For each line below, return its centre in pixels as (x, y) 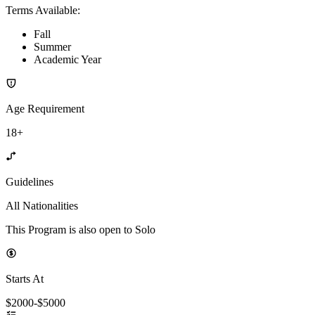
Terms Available (41, 11)
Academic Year (67, 60)
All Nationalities (42, 206)
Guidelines (30, 182)
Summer (52, 47)
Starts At (25, 279)
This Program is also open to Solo (81, 230)
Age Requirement (45, 109)
